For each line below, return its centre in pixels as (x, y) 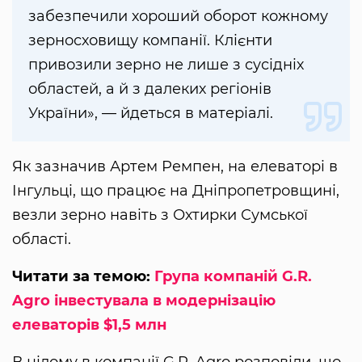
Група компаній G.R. (233, 277)
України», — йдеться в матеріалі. (151, 114)
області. (42, 240)
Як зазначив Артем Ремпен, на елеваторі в (175, 167)
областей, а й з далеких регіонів (150, 89)
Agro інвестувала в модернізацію (144, 301)
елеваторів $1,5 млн (89, 325)
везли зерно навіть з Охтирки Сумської (160, 215)
